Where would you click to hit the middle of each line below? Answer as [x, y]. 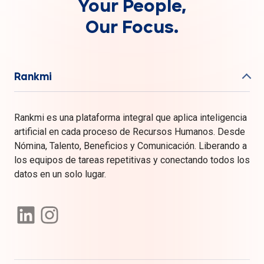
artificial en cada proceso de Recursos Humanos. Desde [130, 131]
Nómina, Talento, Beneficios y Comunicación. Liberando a [131, 146]
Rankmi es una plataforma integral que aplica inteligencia [131, 117]
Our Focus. [132, 27]
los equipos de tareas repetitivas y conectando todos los [132, 160]
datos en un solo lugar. [60, 174]
